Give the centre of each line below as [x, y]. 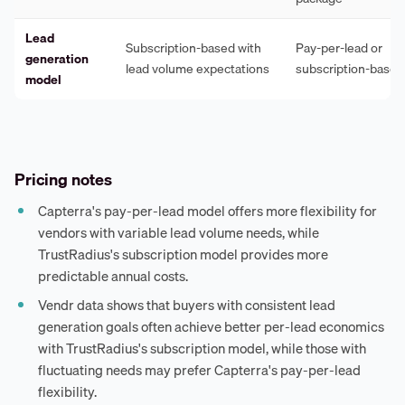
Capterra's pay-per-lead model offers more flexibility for [208, 211]
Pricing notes [63, 179]
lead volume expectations [198, 69]
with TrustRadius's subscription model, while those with [202, 348]
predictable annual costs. [113, 276]
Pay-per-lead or [339, 48]
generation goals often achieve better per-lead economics [212, 326]
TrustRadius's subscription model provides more [184, 254]
